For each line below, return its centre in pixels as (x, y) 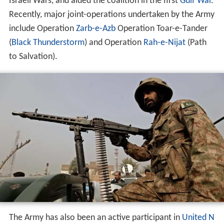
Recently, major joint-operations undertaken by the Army (111, 15)
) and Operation (114, 43)
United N (198, 217)
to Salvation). (33, 57)
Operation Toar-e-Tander (161, 29)
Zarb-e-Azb (95, 29)
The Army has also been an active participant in (95, 217)
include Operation (42, 29)
